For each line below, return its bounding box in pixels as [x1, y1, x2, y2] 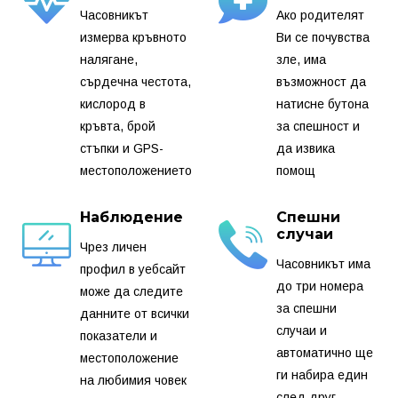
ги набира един [276, 367, 368, 382]
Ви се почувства [276, 30, 370, 45]
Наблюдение [80, 209, 183, 227]
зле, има [276, 52, 326, 68]
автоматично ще [276, 345, 373, 360]
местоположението [80, 163, 192, 179]
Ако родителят [276, 8, 364, 23]
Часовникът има [276, 256, 370, 271]
